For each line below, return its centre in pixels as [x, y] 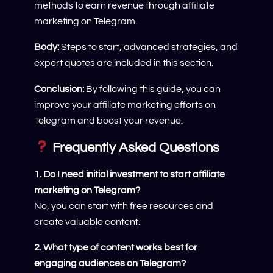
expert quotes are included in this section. [124, 63]
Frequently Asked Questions [134, 147]
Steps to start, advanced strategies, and [148, 47]
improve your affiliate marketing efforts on [125, 105]
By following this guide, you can [152, 89]
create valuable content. [87, 222]
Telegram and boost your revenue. [108, 120]
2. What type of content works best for [116, 248]
